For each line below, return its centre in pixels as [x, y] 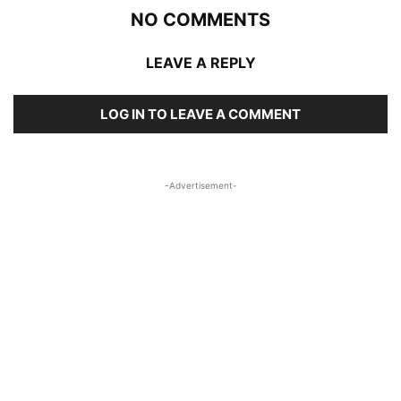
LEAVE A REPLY [200, 63]
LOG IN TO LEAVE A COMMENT [200, 114]
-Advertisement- [200, 185]
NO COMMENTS [200, 20]
